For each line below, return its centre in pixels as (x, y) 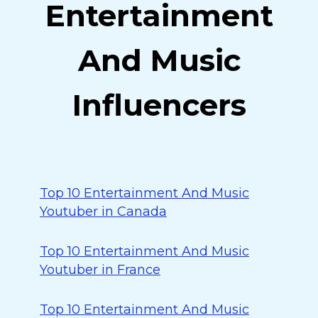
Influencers (159, 105)
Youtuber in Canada (103, 212)
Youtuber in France (100, 270)
